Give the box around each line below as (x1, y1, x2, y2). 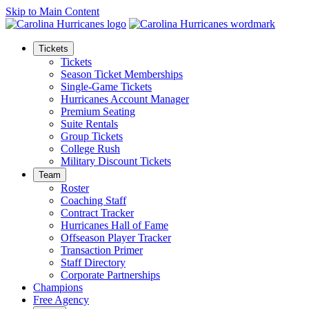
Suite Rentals (61, 118, 118, 130)
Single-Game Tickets (61, 81, 152, 92)
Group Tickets (61, 130, 123, 142)
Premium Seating (61, 106, 135, 117)
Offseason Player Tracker (61, 232, 171, 243)
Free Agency (33, 294, 89, 306)
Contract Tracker (61, 207, 134, 219)
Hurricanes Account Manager (61, 93, 189, 105)
